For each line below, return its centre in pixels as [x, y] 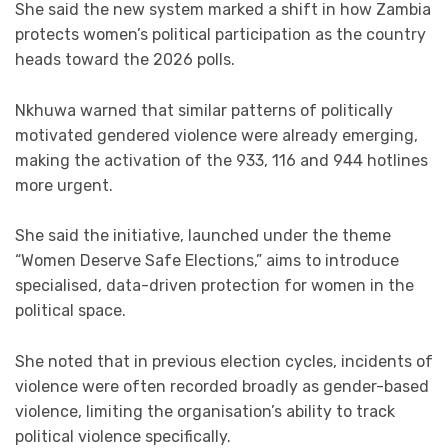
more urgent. [64, 185]
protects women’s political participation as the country [220, 35]
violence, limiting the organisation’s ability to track [205, 411]
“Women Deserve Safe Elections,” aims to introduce [207, 261]
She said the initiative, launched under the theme [203, 236]
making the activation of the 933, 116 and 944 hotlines [221, 160]
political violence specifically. [123, 436]
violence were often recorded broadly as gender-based [222, 386]
